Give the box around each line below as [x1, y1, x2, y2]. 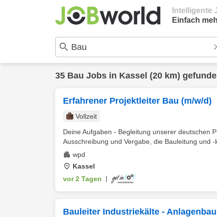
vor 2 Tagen [63, 175, 102, 183]
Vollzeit [76, 112, 97, 120]
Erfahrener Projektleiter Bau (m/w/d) [63, 96, 212, 106]
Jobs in [84, 71, 119, 80]
